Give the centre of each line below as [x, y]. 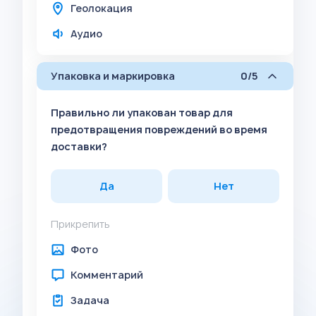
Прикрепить [80, 224]
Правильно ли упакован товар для [142, 113]
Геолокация [102, 8]
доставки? [79, 146]
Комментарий [107, 275]
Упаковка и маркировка [113, 76]
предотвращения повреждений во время [159, 129]
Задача [90, 300]
